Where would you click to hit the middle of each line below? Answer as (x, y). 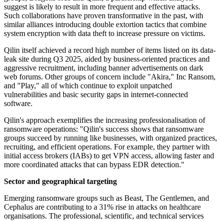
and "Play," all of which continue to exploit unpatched (88, 86)
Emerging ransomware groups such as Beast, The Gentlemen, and (107, 198)
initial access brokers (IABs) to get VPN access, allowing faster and (109, 156)
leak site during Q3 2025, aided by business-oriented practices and (107, 59)
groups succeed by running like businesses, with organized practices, (110, 138)
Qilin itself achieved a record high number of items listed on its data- (110, 50)
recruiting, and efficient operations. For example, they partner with (107, 147)
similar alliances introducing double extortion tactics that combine (105, 25)
